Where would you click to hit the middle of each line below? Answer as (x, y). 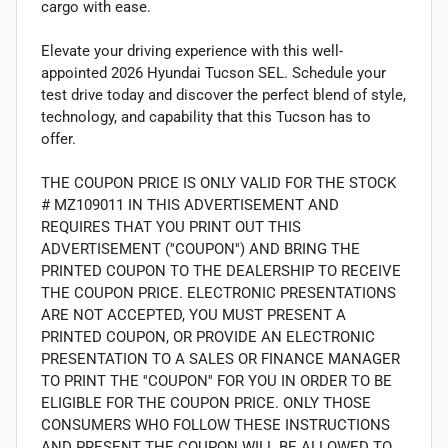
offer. (58, 139)
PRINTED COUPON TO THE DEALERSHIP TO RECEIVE (221, 271)
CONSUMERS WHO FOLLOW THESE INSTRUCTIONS (215, 425)
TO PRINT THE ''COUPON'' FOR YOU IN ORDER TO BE (216, 381)
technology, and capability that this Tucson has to (206, 117)
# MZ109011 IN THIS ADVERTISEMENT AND (190, 205)
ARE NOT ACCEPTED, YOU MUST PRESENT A (193, 315)
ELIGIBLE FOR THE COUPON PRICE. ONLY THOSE (206, 403)
